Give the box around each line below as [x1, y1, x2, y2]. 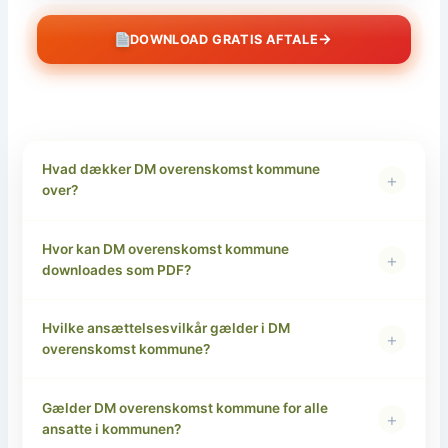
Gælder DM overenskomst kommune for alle [41, 399, 328, 416]
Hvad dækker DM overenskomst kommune [41, 161, 320, 178]
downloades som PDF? [41, 261, 191, 278]
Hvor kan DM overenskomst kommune [41, 240, 289, 257]
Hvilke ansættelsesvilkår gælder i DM [41, 320, 290, 337]
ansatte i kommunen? [41, 420, 181, 437]
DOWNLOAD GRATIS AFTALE [129, 31, 319, 47]
